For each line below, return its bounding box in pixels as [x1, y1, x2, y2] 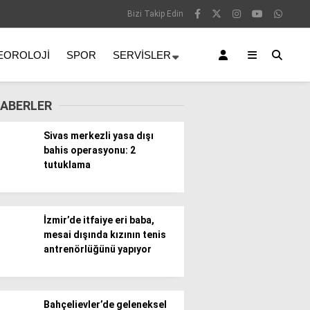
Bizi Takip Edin [127, 9, 183, 19]
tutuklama [44, 159, 91, 170]
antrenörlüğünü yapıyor [44, 244, 152, 255]
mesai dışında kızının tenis [44, 229, 166, 240]
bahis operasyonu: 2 [44, 145, 136, 156]
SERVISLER [113, 48, 171, 61]
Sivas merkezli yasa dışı [44, 130, 154, 141]
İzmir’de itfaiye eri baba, [44, 215, 154, 226]
